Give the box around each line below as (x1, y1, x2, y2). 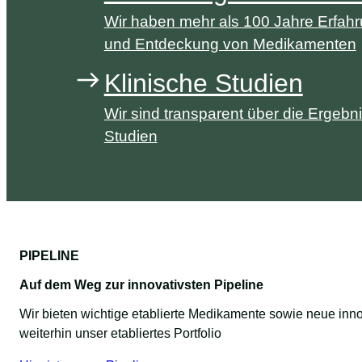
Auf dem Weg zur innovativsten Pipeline (19, 277, 263, 292)
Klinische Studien (103, 68, 303, 98)
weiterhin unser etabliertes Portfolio (19, 326, 221, 340)
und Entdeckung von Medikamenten (103, 35, 356, 53)
